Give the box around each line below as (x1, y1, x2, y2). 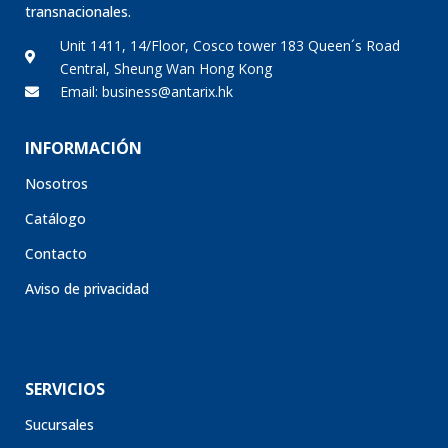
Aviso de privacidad (25, 279, 149, 299)
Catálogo (25, 209, 86, 229)
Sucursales (25, 415, 94, 435)
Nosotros (25, 174, 88, 194)
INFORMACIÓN (25, 137, 142, 160)
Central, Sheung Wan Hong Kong (59, 59, 272, 79)
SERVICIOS (25, 378, 105, 401)
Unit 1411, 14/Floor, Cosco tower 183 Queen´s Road (59, 36, 400, 56)
